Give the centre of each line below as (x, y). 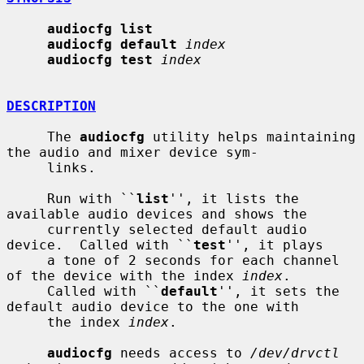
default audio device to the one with (153, 306)
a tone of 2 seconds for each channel (27, 260)
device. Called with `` (100, 245)
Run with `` (92, 198)
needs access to (181, 353)
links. (27, 167)
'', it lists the (234, 198)
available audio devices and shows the (157, 214)
